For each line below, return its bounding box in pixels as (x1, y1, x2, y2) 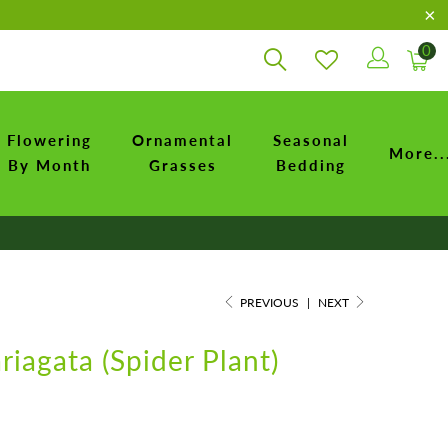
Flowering (7, 131, 92, 150)
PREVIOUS (237, 294, 300, 310)
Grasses (148, 156, 217, 175)
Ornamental (132, 131, 233, 150)
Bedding (276, 156, 346, 175)
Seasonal (273, 131, 349, 150)
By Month (8, 156, 91, 175)
